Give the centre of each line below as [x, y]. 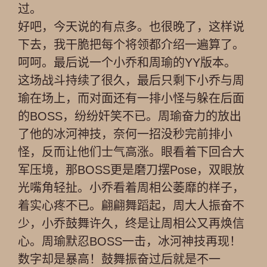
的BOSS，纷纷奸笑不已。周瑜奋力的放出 [130, 116]
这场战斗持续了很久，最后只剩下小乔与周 [131, 80]
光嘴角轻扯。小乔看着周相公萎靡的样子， [131, 188]
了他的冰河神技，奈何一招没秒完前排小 [125, 134]
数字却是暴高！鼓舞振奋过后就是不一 [119, 259]
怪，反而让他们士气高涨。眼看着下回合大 [131, 152]
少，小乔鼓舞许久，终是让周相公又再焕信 [131, 223]
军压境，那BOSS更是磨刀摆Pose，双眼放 [131, 170]
